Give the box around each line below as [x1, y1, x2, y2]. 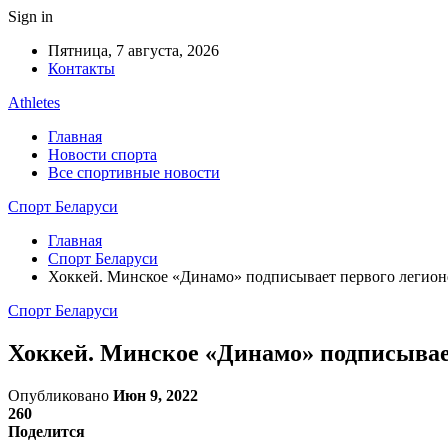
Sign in [8, 8, 53, 25]
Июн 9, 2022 [113, 386, 198, 404]
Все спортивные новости [48, 164, 220, 181]
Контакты [48, 60, 115, 77]
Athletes [8, 94, 60, 111]
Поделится [8, 422, 85, 440]
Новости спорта [48, 146, 157, 163]
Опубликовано [8, 386, 113, 404]
